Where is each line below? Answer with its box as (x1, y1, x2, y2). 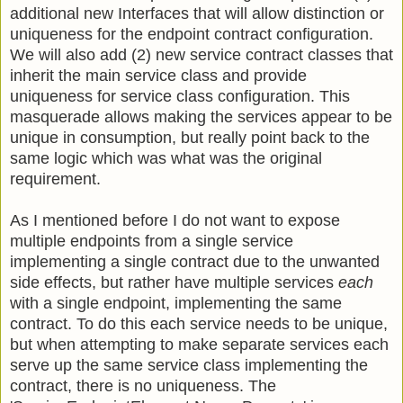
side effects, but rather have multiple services (10, 273, 338, 291)
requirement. (10, 169, 101, 188)
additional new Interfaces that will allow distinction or (10, 4, 384, 22)
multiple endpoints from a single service (10, 231, 293, 250)
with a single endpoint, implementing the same (10, 293, 342, 312)
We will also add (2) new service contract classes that (10, 45, 393, 64)
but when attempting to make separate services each (10, 335, 389, 354)
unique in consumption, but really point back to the (10, 128, 370, 147)
